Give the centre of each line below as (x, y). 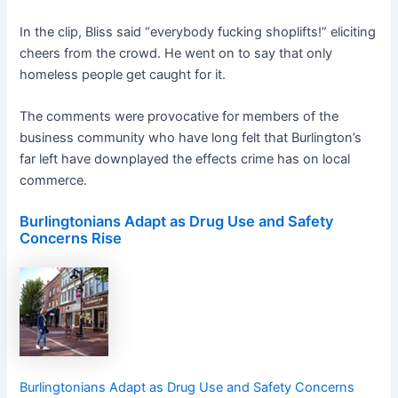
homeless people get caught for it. (123, 74)
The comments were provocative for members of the (179, 116)
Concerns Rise (71, 238)
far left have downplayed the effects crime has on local (185, 159)
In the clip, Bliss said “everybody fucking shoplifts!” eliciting (198, 32)
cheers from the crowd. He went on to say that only (176, 53)
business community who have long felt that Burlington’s (191, 137)
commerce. (54, 180)
